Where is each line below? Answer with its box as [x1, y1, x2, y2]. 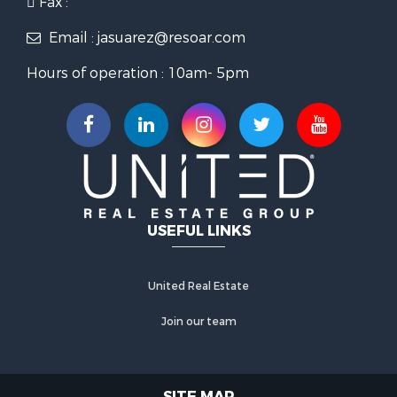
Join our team [160, 315, 237, 329]
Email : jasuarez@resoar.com [45, 28, 245, 47]
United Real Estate [148, 279, 249, 293]
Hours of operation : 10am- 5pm [27, 64, 249, 82]
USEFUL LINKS [146, 222, 251, 240]
